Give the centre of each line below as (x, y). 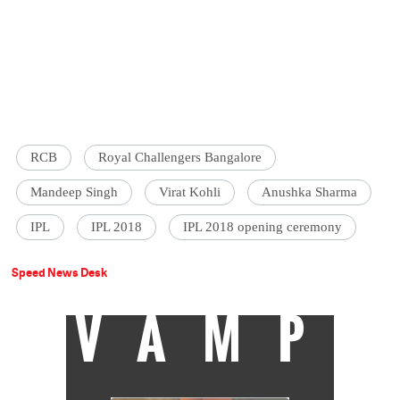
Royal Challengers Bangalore (180, 158)
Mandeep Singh (75, 192)
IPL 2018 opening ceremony (263, 227)
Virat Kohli (190, 192)
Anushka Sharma (310, 192)
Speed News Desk (60, 273)
